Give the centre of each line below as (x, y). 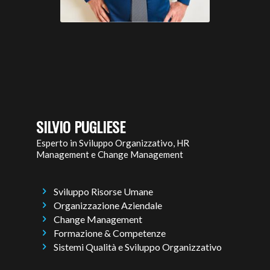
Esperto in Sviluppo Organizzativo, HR (113, 143)
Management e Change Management (110, 154)
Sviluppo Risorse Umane (104, 191)
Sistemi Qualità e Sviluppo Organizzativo (138, 247)
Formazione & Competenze (110, 233)
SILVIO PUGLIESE (81, 127)
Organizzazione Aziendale (108, 205)
